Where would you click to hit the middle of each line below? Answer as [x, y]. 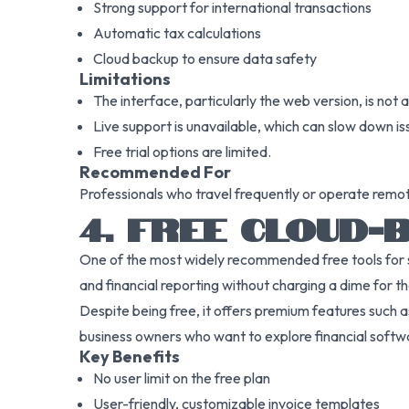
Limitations [125, 79]
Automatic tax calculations [177, 33]
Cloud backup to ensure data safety [205, 58]
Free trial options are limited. [182, 152]
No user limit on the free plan [182, 378]
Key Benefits [130, 357]
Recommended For [155, 172]
